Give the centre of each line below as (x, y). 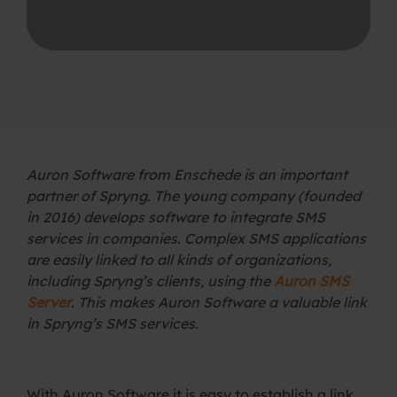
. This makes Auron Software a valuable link (219, 302)
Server (49, 302)
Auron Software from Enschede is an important (187, 174)
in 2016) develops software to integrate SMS (176, 217)
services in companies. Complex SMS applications (196, 238)
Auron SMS (311, 280)
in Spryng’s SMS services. (113, 323)
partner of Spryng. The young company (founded (194, 195)
